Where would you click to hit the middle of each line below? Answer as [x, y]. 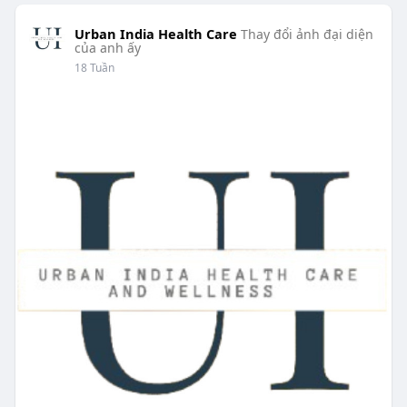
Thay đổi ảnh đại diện [307, 35]
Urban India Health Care [155, 34]
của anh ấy [107, 48]
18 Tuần [94, 68]
